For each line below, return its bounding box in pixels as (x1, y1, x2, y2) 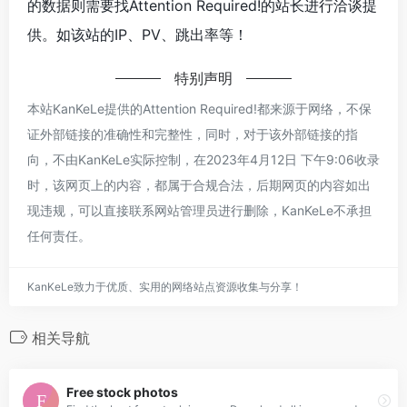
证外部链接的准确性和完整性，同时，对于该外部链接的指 (27, 125, 358, 142)
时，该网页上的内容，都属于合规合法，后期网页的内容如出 (27, 176, 371, 193)
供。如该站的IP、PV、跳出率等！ (27, 25, 248, 44)
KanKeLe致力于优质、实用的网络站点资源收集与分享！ (27, 279, 303, 293)
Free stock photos (66, 384, 178, 401)
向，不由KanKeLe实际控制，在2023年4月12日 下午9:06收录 (27, 151, 380, 167)
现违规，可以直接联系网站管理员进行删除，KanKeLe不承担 (27, 202, 372, 218)
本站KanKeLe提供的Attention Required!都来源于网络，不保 (27, 100, 372, 116)
